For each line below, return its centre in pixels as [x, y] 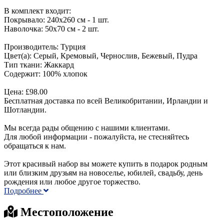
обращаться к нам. [35, 145]
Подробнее [24, 190]
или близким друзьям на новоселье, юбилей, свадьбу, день [103, 172]
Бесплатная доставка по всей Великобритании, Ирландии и [106, 100]
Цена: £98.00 [26, 91]
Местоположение [65, 212]
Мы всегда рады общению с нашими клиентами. [87, 127]
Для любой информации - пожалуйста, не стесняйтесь [96, 136]
